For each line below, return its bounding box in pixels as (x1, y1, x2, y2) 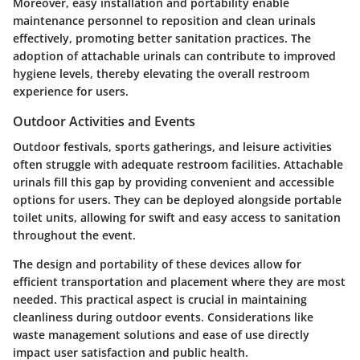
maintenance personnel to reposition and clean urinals (13, 12, 316, 28)
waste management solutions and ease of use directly (13, 327, 309, 343)
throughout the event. (13, 227, 136, 243)
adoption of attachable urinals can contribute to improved (13, 47, 336, 63)
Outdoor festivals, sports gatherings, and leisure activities (13, 139, 332, 155)
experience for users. (13, 83, 129, 99)
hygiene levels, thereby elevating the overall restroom (13, 65, 309, 81)
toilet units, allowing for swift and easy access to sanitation (13, 210, 341, 226)
